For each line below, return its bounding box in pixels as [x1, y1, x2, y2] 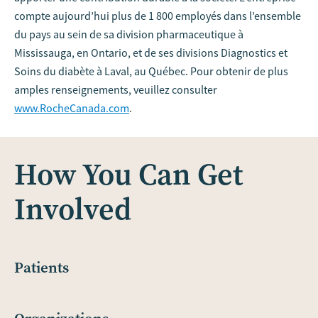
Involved [14, 188, 131, 229]
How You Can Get [14, 153, 243, 194]
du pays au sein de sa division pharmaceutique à [14, 27, 243, 41]
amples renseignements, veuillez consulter [14, 82, 217, 97]
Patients [14, 257, 69, 278]
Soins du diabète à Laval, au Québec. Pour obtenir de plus [14, 64, 288, 78]
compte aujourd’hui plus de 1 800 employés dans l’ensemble [14, 9, 301, 23]
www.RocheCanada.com [14, 101, 129, 115]
